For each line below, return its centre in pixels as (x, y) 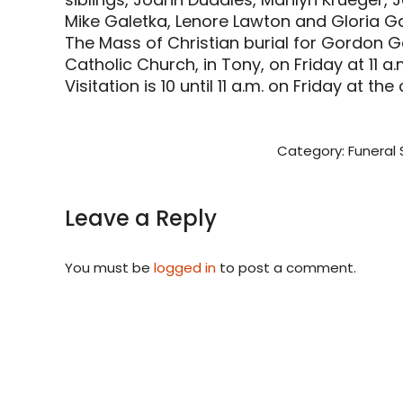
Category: (312, 151)
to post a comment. (286, 268)
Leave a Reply (141, 219)
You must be (109, 268)
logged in (185, 268)
